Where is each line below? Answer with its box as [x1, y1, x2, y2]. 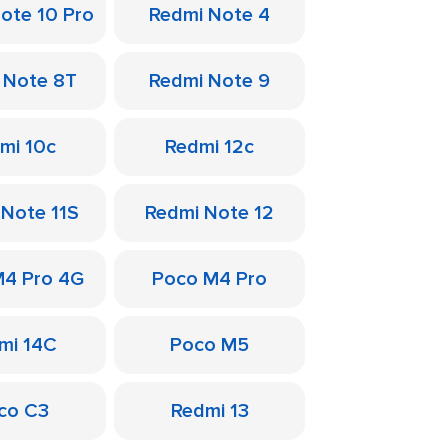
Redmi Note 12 [145, 201, 274, 225]
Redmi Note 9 [149, 69, 270, 93]
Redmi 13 [170, 399, 249, 423]
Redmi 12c [165, 135, 254, 159]
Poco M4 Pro [152, 267, 267, 291]
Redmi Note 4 [149, 3, 270, 27]
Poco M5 [170, 333, 249, 357]
